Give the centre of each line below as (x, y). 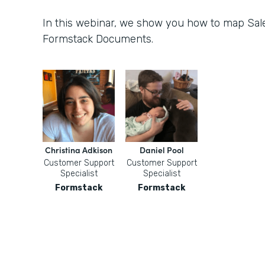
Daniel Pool (161, 150)
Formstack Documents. (98, 39)
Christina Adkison (79, 150)
